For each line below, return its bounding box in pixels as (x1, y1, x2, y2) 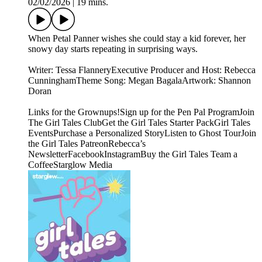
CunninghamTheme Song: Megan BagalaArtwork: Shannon (28, 75, 251, 86)
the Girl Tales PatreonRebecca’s (28, 139, 146, 149)
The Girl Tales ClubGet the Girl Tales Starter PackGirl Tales (28, 118, 250, 128)
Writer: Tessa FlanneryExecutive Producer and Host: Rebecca (28, 65, 256, 75)
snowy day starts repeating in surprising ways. (28, 44, 198, 54)
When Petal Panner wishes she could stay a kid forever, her (28, 33, 246, 44)
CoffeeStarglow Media (28, 160, 112, 170)
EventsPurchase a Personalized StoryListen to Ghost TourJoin (28, 128, 256, 139)
